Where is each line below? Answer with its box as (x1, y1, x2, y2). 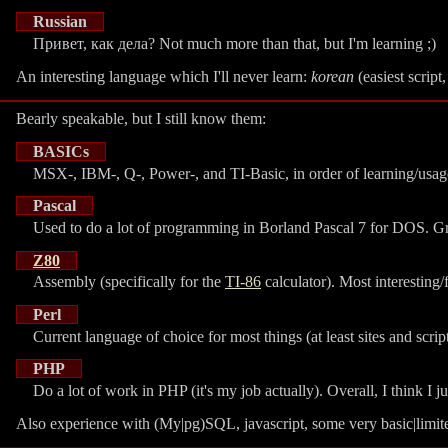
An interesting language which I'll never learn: (16, 67, 311, 85)
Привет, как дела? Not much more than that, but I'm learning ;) (33, 34, 436, 52)
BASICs (33, 142, 89, 160)
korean (311, 67, 354, 85)
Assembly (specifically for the (33, 273, 225, 291)
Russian (33, 13, 87, 31)
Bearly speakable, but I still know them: (16, 110, 266, 128)
